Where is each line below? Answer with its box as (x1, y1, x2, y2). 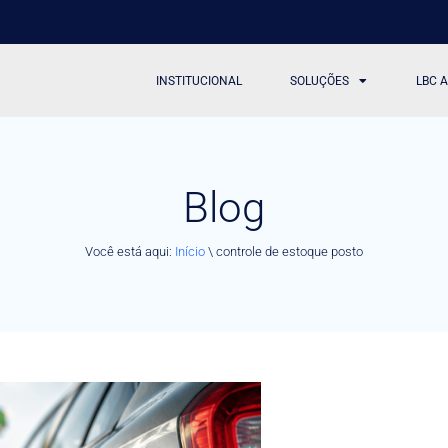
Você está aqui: (85, 243, 175, 259)
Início (175, 243, 205, 259)
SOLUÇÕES (290, 73, 350, 88)
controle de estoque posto (216, 243, 363, 259)
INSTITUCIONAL (156, 73, 243, 88)
